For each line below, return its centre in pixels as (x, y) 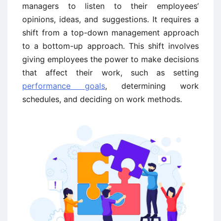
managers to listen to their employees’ (110, 6)
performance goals (64, 86)
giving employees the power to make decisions (110, 59)
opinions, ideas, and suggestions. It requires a (110, 19)
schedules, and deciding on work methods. (102, 99)
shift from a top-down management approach (110, 33)
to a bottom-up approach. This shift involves (110, 46)
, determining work (152, 86)
